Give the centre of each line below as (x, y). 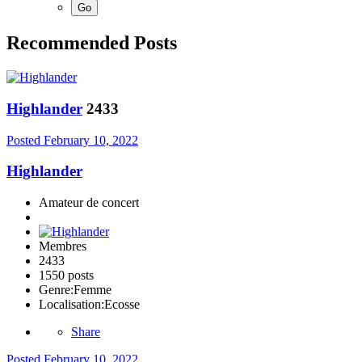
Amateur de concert (89, 203)
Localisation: (72, 305)
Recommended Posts (92, 43)
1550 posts (66, 276)
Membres (63, 246)
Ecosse (122, 305)
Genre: (56, 290)
